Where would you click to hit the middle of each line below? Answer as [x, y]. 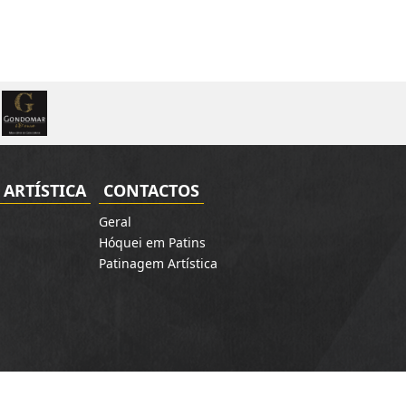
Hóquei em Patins [152, 242]
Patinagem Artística [158, 263]
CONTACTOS [151, 190]
